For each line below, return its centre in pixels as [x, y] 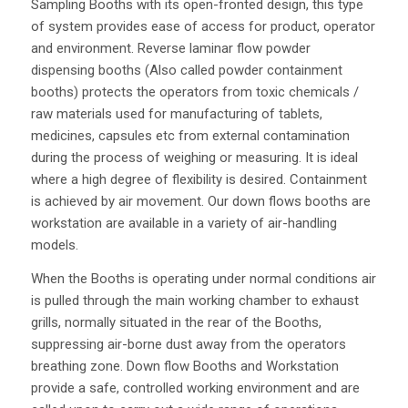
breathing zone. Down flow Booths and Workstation [184, 366]
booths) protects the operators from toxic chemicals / [194, 92]
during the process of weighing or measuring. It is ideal [194, 157]
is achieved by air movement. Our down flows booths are [200, 201]
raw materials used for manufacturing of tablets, [176, 113]
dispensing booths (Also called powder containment [186, 70]
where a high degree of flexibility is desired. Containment [199, 179]
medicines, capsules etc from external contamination [190, 135]
